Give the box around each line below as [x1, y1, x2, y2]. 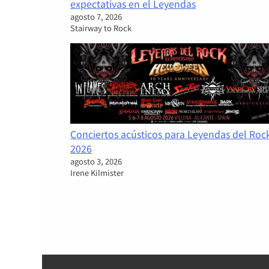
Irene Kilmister [70, 167, 124, 179]
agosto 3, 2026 [70, 156, 122, 168]
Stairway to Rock [70, 22, 131, 34]
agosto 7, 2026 [70, 11, 122, 23]
